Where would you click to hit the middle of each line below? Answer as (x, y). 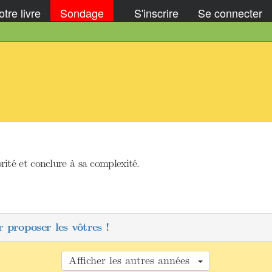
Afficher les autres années (133, 260)
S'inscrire (156, 12)
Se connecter (230, 12)
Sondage (82, 12)
